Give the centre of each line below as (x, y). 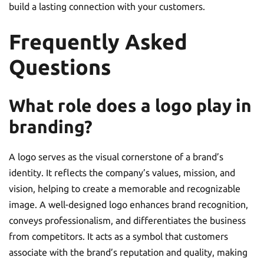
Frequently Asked (98, 42)
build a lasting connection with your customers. (107, 6)
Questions (60, 67)
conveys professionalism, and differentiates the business (127, 220)
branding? (51, 127)
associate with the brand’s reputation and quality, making (128, 252)
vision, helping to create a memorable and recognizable (125, 189)
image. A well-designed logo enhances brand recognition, (128, 204)
